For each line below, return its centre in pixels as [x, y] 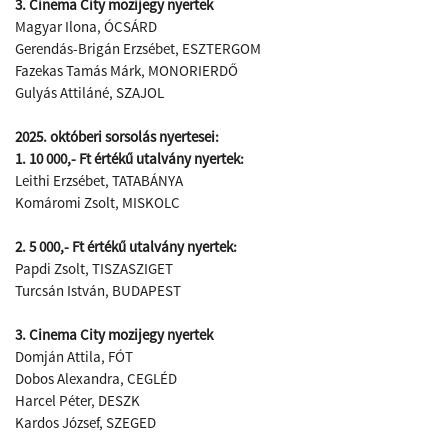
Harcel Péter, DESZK [77, 400]
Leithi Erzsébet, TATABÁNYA [99, 180]
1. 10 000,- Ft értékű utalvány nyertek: [129, 158]
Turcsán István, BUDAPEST [98, 290]
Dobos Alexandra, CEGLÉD [96, 378]
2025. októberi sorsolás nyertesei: [117, 136]
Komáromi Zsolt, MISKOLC [97, 202]
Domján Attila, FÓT [74, 356]
